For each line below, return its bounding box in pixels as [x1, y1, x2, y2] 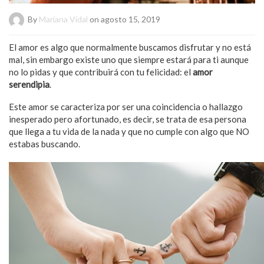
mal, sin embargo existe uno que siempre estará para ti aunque [9, 54, 249, 65]
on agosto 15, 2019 [88, 14, 160, 24]
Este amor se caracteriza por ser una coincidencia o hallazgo [9, 101, 243, 112]
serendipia [9, 78, 49, 90]
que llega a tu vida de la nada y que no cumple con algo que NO [9, 126, 249, 137]
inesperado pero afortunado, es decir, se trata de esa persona [9, 113, 246, 124]
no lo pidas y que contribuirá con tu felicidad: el [9, 66, 193, 77]
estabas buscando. [9, 138, 80, 149]
